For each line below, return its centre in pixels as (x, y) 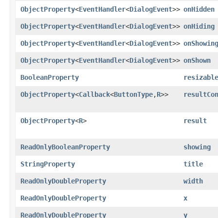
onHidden (199, 9)
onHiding (199, 26)
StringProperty (48, 164)
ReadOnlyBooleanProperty (65, 147)
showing (197, 147)
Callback (94, 94)
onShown (197, 60)
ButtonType (133, 94)
